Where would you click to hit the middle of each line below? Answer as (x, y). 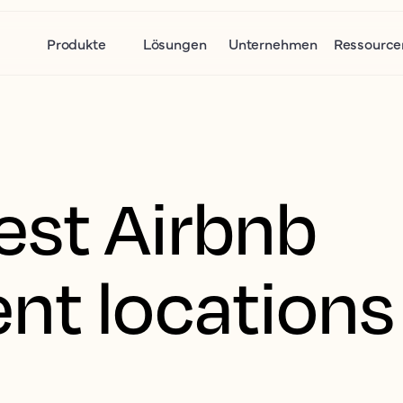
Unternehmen (273, 43)
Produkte (76, 43)
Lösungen (175, 43)
